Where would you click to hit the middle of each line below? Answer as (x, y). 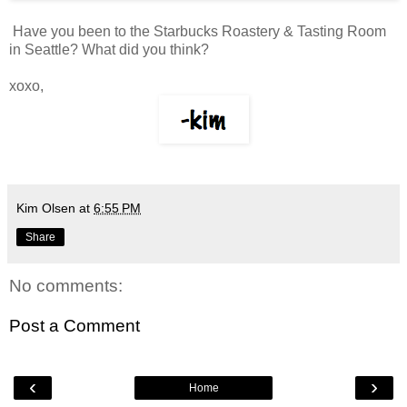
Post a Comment (74, 325)
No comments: (66, 286)
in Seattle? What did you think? (109, 50)
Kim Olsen (46, 208)
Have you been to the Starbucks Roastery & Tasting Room (198, 32)
